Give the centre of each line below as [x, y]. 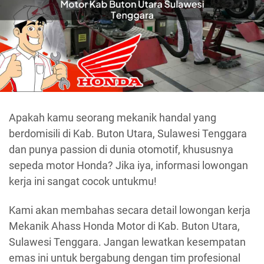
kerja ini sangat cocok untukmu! [83, 181]
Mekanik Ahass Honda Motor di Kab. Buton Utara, [124, 226]
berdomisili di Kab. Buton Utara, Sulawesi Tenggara [128, 133]
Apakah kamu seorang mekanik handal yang [113, 117]
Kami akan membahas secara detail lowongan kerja [130, 210]
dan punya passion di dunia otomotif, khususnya [121, 149]
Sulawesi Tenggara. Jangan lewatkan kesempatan [127, 242]
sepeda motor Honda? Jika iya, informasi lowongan [128, 165]
